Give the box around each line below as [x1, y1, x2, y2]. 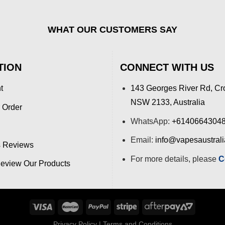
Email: [130, 136, 155, 145]
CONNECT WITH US [120, 62, 214, 73]
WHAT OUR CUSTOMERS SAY [48, 25, 177, 35]
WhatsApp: [130, 117, 172, 126]
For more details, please [130, 154, 218, 163]
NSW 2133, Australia [130, 98, 205, 107]
